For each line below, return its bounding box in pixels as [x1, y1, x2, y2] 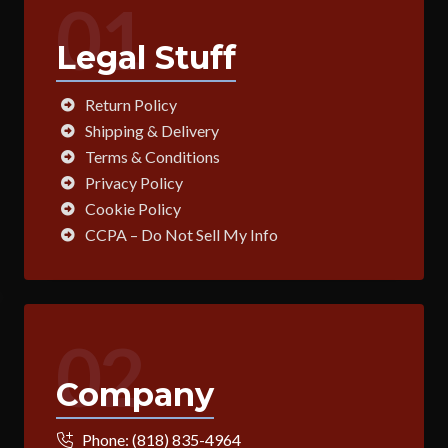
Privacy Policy [85, 173, 183, 193]
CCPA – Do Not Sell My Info [85, 225, 278, 245]
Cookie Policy [85, 199, 181, 219]
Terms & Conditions [85, 147, 220, 167]
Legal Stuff [56, 38, 236, 78]
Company [56, 375, 214, 415]
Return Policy [85, 95, 177, 115]
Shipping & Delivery [85, 121, 219, 141]
